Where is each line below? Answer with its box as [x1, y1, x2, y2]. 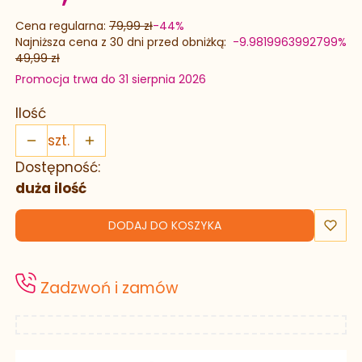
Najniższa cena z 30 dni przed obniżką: [15, 34, 226, 51]
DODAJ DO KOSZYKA [108, 217, 221, 234]
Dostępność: [15, 158, 100, 178]
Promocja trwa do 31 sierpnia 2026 [15, 71, 206, 88]
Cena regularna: [15, 18, 106, 35]
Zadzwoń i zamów [36, 277, 179, 300]
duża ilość [15, 178, 86, 198]
